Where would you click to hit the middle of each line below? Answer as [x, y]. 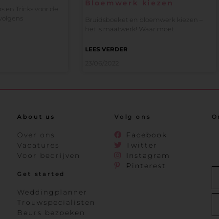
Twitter [142, 145]
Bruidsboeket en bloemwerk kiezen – [144, 20]
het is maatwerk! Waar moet [129, 29]
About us [36, 116]
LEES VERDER [106, 49]
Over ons [36, 135]
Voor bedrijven [49, 155]
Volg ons [132, 116]
